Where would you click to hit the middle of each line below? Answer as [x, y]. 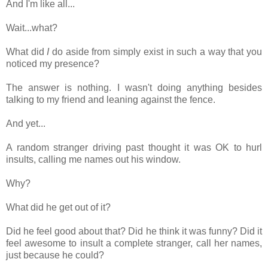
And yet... [26, 123]
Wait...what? [32, 28]
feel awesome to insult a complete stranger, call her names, [134, 243]
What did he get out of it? [58, 207]
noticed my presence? [53, 63]
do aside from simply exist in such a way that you [156, 51]
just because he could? [55, 255]
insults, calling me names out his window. [93, 159]
